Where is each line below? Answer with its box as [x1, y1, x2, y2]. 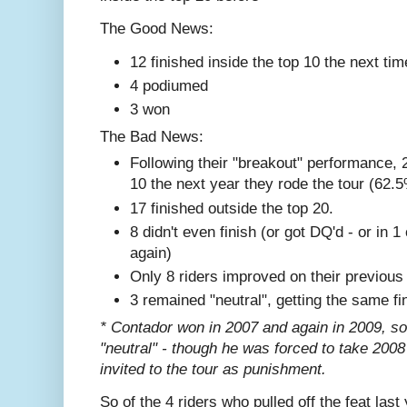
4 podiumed [130, 76, 208, 94]
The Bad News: [100, 127, 203, 145]
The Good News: [100, 20, 213, 38]
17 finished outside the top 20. [130, 199, 333, 217]
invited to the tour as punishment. [100, 361, 326, 379]
